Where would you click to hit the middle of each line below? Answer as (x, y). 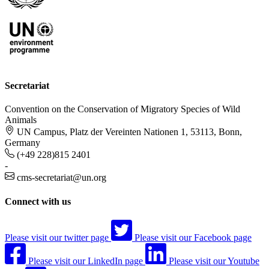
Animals (21, 120)
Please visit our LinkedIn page (86, 261)
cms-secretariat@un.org (62, 178)
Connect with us (38, 201)
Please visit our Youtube (214, 261)
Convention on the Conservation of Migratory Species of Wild (122, 109)
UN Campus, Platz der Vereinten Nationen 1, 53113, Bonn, (129, 132)
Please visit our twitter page (57, 237)
